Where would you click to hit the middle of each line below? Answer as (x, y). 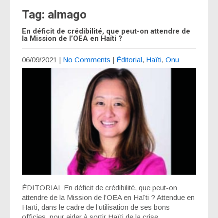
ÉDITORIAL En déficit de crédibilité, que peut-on (100, 188)
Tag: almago (54, 14)
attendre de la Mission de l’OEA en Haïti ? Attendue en (108, 198)
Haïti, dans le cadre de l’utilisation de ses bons (96, 207)
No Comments (87, 59)
